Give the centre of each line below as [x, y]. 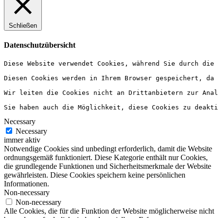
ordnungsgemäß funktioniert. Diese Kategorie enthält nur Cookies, [106, 158]
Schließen [23, 25]
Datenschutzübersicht [40, 45]
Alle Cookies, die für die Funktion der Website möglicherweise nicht [109, 211]
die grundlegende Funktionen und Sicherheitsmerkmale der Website [108, 166]
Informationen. [27, 184]
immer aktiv [22, 140]
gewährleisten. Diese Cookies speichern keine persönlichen [95, 175]
